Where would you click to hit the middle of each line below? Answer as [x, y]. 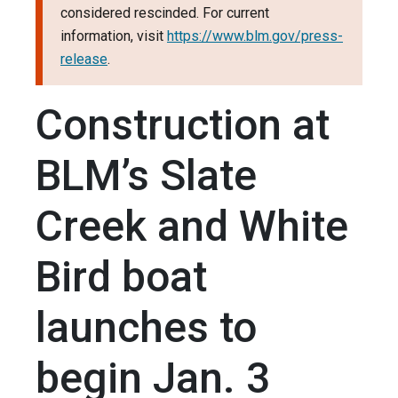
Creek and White [192, 227]
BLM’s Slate [146, 176]
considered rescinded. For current [165, 13]
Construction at [183, 125]
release [84, 60]
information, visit [114, 36]
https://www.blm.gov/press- [255, 36]
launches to [146, 328]
